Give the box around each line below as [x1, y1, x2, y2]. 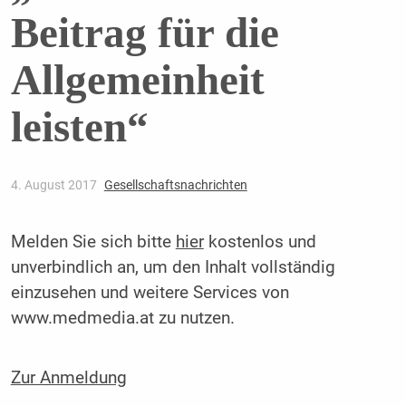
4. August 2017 [10, 178, 100, 193]
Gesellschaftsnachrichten [103, 178, 247, 193]
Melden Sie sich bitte [10, 232, 176, 253]
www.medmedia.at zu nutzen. [10, 308, 235, 329]
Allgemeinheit [10, 56, 265, 104]
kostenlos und [203, 232, 316, 253]
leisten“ [10, 103, 149, 151]
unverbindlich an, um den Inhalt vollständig [10, 257, 335, 278]
